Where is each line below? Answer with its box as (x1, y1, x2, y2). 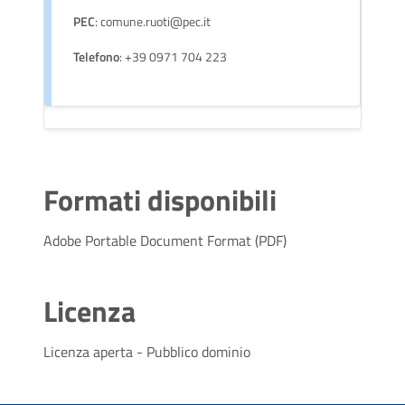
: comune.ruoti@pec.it (95, 11, 211, 32)
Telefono (73, 46, 119, 67)
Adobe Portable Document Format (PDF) (43, 229, 287, 251)
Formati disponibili (43, 177, 277, 221)
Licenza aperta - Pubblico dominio (43, 340, 250, 363)
